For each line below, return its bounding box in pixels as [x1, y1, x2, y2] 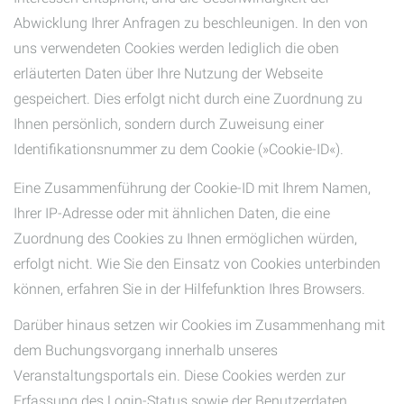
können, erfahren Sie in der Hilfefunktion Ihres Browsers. [14, 280, 365, 298]
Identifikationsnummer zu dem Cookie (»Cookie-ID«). [14, 141, 344, 158]
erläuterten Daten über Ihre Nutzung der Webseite [14, 65, 323, 82]
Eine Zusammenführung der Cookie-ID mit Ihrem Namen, [14, 179, 371, 197]
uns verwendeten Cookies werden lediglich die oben [14, 40, 339, 57]
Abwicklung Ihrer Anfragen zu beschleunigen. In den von [14, 14, 368, 32]
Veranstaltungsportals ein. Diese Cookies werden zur [14, 367, 345, 384]
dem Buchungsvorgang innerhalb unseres [14, 342, 278, 359]
